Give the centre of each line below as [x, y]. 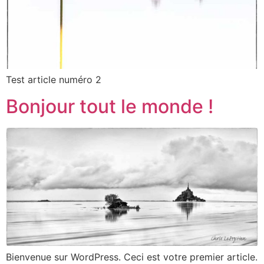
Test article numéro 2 [54, 80]
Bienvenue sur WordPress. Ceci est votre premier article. [132, 257]
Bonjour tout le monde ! [110, 106]
